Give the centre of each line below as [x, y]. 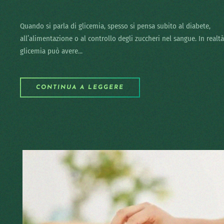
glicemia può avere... [51, 51]
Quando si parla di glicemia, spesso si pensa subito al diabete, [115, 26]
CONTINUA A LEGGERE [80, 87]
